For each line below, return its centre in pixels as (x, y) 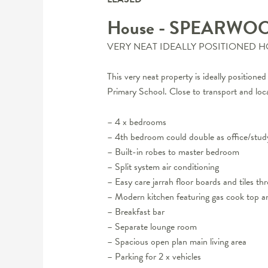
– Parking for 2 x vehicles (154, 256)
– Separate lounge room (152, 226)
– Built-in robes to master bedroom (173, 152)
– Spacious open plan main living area (176, 241)
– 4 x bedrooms (136, 122)
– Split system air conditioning (163, 167)
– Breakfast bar (135, 211)
